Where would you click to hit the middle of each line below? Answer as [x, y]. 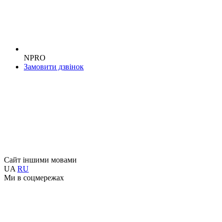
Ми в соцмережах [34, 177]
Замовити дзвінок [54, 66]
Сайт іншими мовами [40, 160]
